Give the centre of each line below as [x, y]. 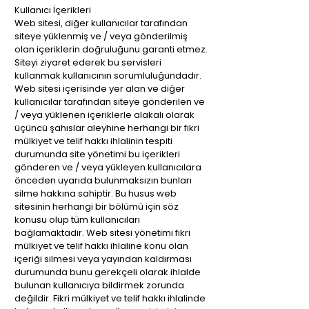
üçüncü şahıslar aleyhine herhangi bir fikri [107, 128]
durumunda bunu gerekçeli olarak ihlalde [108, 272]
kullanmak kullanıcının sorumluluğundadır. [108, 76]
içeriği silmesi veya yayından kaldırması [103, 259]
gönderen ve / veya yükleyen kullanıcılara [108, 167]
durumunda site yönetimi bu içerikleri [97, 154]
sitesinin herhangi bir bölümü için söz [97, 207]
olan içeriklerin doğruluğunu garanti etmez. [111, 49]
